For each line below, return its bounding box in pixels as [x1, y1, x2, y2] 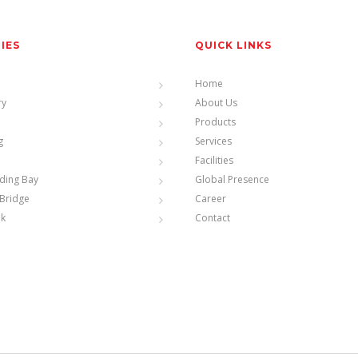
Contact [195, 211, 230, 225]
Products [195, 115, 236, 129]
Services [195, 134, 232, 149]
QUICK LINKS [195, 39, 272, 52]
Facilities [195, 153, 233, 168]
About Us [195, 96, 237, 110]
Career [195, 192, 226, 206]
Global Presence [195, 173, 269, 187]
